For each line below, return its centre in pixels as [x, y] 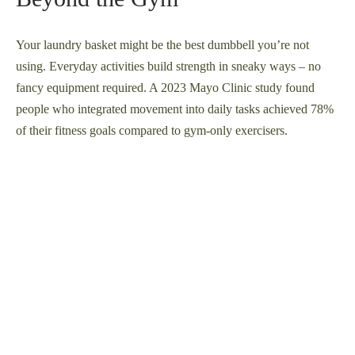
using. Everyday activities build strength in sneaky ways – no [168, 67]
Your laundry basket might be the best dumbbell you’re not [162, 45]
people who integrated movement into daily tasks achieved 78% [175, 109]
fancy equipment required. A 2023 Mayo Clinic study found [165, 88]
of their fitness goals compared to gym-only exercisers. [152, 131]
